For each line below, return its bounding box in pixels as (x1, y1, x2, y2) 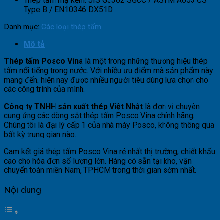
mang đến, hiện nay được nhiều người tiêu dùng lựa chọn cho (4, 75, 208, 84)
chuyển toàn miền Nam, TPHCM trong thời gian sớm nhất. (4, 165, 196, 175)
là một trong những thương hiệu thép (83, 56, 208, 66)
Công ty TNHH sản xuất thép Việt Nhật (4, 101, 143, 111)
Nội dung (4, 184, 41, 196)
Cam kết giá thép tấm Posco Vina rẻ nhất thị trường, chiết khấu (4, 146, 215, 156)
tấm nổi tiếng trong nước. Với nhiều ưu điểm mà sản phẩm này (4, 65, 213, 75)
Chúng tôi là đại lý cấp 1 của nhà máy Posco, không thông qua (4, 120, 214, 130)
